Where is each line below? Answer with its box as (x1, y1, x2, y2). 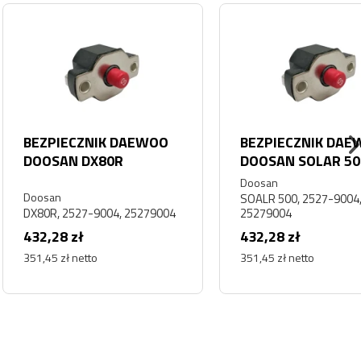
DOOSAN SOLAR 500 (173, 150, 302, 172)
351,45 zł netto (173, 249, 248, 267)
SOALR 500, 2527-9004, (173, 189, 296, 208)
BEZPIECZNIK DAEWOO (173, 131, 319, 154)
